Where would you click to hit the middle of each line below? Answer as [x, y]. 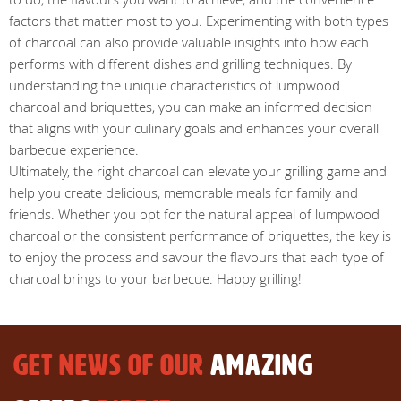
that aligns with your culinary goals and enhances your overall [194, 128]
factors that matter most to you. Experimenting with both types [199, 21]
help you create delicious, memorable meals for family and [183, 192]
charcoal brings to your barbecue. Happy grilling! [155, 278]
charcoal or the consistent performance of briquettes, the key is [200, 235]
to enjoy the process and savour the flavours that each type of [196, 257]
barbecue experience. [74, 149]
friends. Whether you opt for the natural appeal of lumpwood [194, 214]
